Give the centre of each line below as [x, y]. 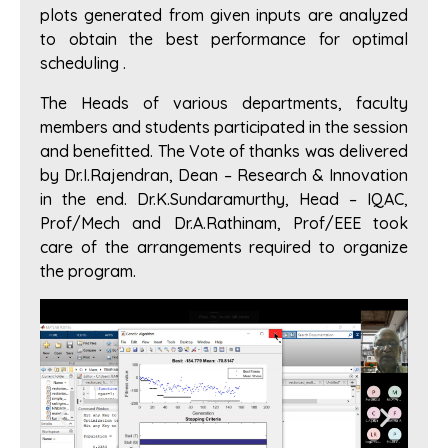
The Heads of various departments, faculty [224, 103]
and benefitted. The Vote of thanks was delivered [224, 151]
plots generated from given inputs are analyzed [224, 15]
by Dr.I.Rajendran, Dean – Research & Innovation [224, 175]
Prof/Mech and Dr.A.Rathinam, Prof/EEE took [224, 223]
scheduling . [83, 63]
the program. [88, 271]
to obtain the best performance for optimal [224, 39]
